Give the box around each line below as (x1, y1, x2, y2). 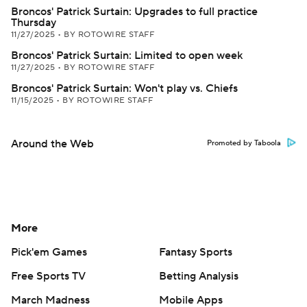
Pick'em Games (11, 245, 87, 259)
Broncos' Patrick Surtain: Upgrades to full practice (11, 5, 258, 19)
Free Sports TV (11, 269, 86, 283)
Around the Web (11, 137, 94, 151)
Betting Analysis (159, 269, 238, 283)
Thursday (11, 16, 56, 29)
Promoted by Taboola (207, 138, 281, 148)
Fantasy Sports (159, 245, 232, 259)
